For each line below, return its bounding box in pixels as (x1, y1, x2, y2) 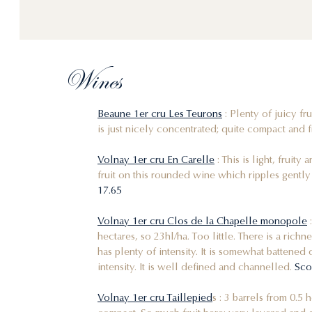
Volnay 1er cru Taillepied (97, 290, 212, 304)
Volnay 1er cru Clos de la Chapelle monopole (97, 214, 307, 227)
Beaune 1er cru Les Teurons (97, 107, 222, 120)
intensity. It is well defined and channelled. (97, 260, 292, 273)
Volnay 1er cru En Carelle (97, 153, 214, 166)
